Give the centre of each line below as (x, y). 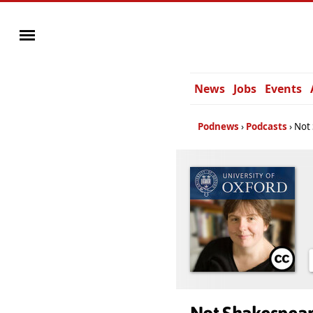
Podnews (218, 126)
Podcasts (267, 126)
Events (283, 89)
